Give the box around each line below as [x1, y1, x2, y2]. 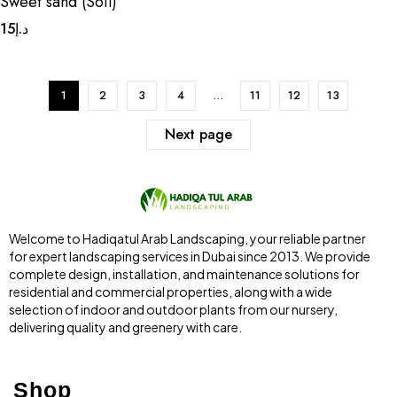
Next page [165, 124, 232, 144]
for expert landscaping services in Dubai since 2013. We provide [9, 248, 370, 265]
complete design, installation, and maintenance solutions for [9, 266, 360, 283]
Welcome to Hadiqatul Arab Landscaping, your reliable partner [9, 230, 366, 247]
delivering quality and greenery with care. [9, 319, 242, 336]
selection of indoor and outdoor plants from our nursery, [9, 301, 338, 318]
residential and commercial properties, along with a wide [9, 284, 332, 300]
